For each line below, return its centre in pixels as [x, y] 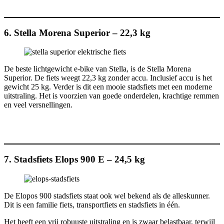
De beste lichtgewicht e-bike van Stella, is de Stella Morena [97, 69]
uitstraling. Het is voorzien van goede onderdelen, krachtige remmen [111, 96]
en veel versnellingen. [38, 105]
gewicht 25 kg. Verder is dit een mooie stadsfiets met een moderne [108, 87]
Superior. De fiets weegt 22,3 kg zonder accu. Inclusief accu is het [108, 78]
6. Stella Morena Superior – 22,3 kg [77, 32]
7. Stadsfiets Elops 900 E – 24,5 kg [76, 159]
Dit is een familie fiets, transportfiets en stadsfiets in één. [92, 204]
